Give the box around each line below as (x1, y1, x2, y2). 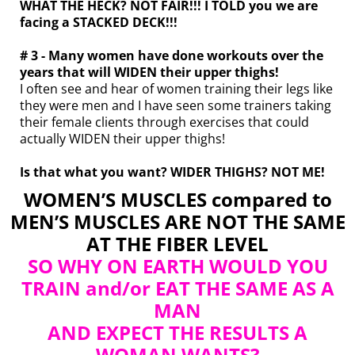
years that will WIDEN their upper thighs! (20, 63, 279, 82)
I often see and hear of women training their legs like (20, 80, 333, 98)
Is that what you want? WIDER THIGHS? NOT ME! (20, 163, 325, 181)
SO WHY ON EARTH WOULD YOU (27, 253, 328, 280)
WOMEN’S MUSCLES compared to (23, 186, 332, 213)
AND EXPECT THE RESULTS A (48, 319, 307, 346)
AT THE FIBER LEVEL (86, 231, 269, 258)
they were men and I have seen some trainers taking (20, 97, 331, 115)
